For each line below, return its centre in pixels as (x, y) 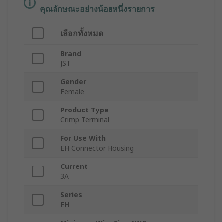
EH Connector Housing (97, 148)
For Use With (83, 138)
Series (71, 195)
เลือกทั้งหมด (82, 33)
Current (74, 166)
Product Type (84, 110)
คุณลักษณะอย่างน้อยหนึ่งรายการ (97, 9)
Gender (73, 82)
